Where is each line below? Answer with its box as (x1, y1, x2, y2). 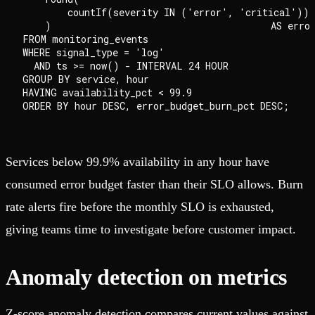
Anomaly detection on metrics (6, 264, 288, 290)
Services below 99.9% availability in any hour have (6, 155, 269, 169)
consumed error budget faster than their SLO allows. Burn (6, 177, 303, 192)
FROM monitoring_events (22, 32, 148, 46)
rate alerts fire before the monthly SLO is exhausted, (6, 200, 274, 214)
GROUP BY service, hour (22, 72, 149, 86)
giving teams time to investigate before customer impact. (6, 222, 296, 237)
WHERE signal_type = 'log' (22, 46, 165, 60)
